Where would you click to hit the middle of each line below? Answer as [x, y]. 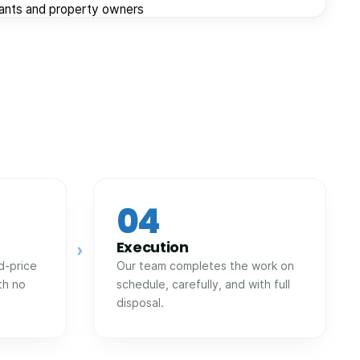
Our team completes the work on [205, 265]
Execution [152, 247]
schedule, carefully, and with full [203, 284]
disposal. [140, 302]
